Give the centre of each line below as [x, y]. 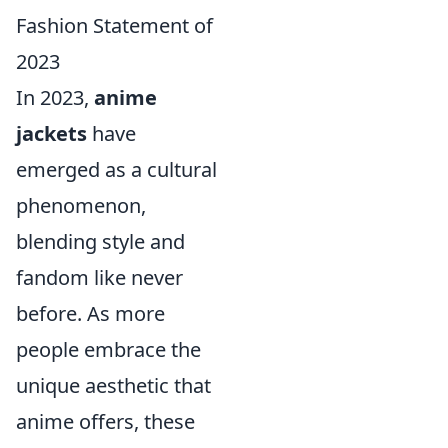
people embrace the [108, 349]
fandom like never [99, 277]
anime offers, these [105, 421]
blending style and [100, 241]
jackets [51, 133]
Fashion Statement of [114, 25]
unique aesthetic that [113, 385]
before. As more [90, 313]
